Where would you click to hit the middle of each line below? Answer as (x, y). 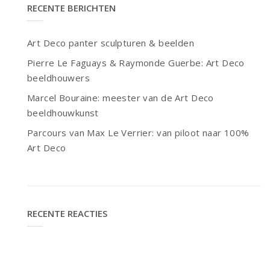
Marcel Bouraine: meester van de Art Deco (121, 97)
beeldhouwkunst (63, 112)
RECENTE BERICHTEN (71, 8)
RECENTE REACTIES (67, 213)
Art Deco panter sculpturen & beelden (111, 42)
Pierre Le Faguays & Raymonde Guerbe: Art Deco (136, 62)
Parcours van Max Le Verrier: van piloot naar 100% (138, 132)
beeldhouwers (59, 77)
